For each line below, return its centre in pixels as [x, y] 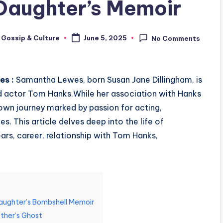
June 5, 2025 [105, 38]
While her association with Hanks [137, 94]
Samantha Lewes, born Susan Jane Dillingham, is [109, 80]
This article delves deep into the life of [89, 122]
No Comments [176, 39]
